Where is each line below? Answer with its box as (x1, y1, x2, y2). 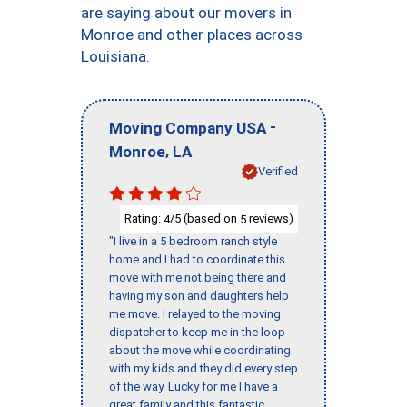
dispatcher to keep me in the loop (109, 325, 285, 340)
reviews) (246, 211, 293, 225)
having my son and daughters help (109, 289, 289, 303)
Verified (258, 164, 298, 178)
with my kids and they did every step (109, 362, 298, 376)
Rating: (124, 211, 164, 225)
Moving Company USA (109, 118, 266, 137)
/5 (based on (170, 211, 240, 225)
